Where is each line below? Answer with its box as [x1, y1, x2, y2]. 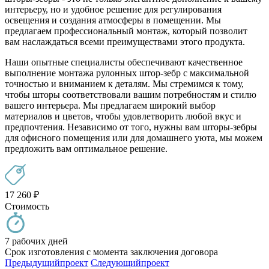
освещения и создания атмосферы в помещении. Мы [5, 15, 221, 26]
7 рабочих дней [5, 236, 68, 247]
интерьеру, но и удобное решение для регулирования [5, 4, 222, 15]
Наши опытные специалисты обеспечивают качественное [5, 57, 243, 68]
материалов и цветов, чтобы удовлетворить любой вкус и [5, 111, 241, 122]
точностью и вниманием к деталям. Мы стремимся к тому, [5, 79, 244, 89]
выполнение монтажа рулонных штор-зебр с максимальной [5, 68, 249, 79]
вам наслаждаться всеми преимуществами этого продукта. [5, 37, 245, 47]
